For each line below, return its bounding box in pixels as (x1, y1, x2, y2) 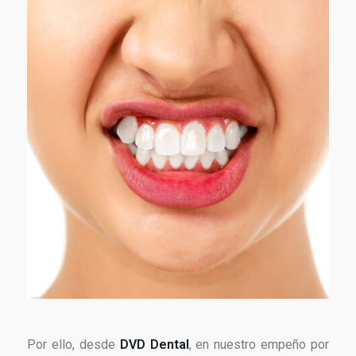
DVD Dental (119, 337, 189, 353)
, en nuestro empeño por (188, 337, 329, 353)
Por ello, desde (27, 337, 120, 353)
